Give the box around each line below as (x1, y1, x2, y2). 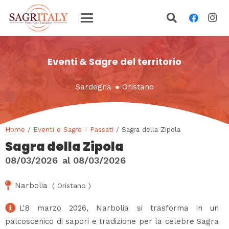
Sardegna (75, 82, 111, 91)
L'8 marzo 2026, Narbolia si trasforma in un (19, 203, 219, 213)
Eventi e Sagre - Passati (33, 125, 113, 133)
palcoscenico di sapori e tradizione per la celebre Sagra (5, 216, 219, 226)
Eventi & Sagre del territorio (48, 55, 181, 68)
